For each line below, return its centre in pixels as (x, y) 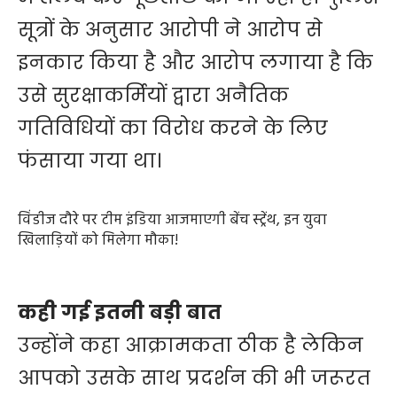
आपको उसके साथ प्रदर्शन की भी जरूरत (194, 378)
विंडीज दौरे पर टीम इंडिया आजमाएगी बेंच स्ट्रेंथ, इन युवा (172, 221)
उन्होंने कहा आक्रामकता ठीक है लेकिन (191, 345)
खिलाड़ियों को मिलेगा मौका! (98, 241)
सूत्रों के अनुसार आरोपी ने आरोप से (170, 30)
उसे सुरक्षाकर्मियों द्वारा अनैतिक (153, 96)
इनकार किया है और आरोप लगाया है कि (195, 63)
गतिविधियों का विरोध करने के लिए (173, 128)
